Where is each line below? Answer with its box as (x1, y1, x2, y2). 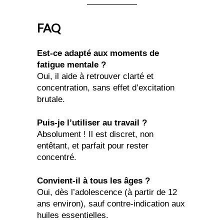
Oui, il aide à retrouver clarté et (37, 71, 153, 81)
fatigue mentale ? (37, 60, 106, 70)
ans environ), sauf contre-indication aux (37, 199, 185, 209)
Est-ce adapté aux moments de (37, 48, 159, 58)
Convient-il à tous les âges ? (37, 176, 150, 186)
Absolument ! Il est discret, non (37, 129, 153, 139)
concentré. (37, 152, 76, 162)
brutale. (37, 94, 65, 104)
